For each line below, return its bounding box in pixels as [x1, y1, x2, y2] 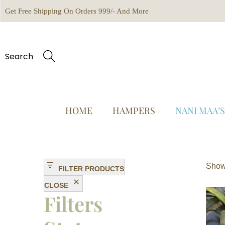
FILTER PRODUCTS [58, 164, 124, 173]
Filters [44, 190, 102, 217]
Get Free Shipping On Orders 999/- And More [5, 7, 149, 15]
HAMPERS [112, 104, 155, 117]
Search [5, 51, 33, 63]
